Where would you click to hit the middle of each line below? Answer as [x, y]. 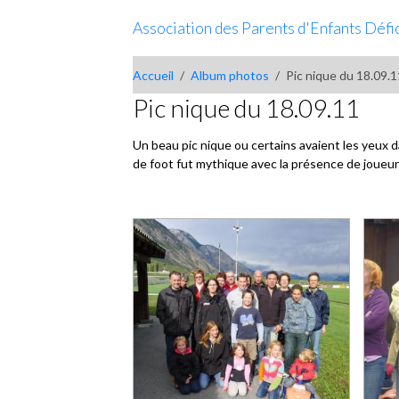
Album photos [230, 75]
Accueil [154, 75]
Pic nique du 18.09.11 [247, 108]
